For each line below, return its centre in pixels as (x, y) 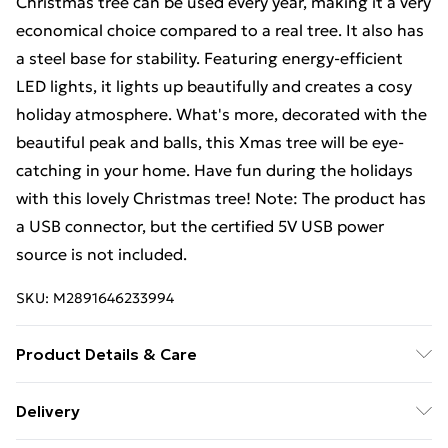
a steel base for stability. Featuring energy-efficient (209, 58)
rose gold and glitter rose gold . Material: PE (183, 424)
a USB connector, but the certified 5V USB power (200, 226)
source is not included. (101, 254)
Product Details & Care (106, 354)
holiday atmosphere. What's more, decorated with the (221, 114)
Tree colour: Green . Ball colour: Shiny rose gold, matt (217, 396)
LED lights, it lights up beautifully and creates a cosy (214, 86)
